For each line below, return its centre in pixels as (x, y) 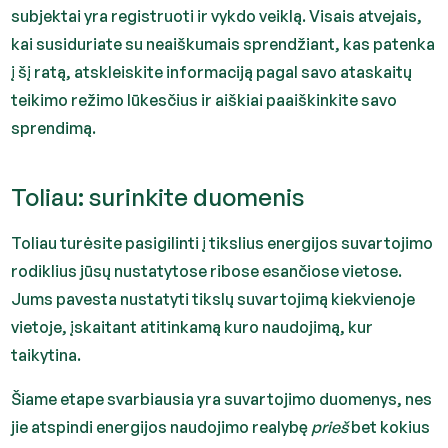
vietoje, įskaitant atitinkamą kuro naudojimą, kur (192, 326)
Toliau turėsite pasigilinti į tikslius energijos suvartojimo (222, 242)
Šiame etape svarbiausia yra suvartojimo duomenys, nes (222, 398)
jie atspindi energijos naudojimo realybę (161, 426)
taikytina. (46, 354)
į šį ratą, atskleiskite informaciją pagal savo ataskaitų (212, 71)
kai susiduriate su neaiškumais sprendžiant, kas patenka (223, 43)
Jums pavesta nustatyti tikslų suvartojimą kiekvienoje (213, 298)
